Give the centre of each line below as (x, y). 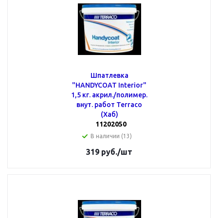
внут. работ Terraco (109, 105)
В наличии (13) (111, 136)
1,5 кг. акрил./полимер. (109, 95)
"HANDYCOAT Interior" (109, 85)
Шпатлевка (109, 75)
